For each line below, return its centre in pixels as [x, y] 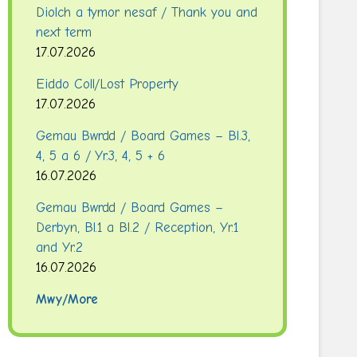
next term [63, 32]
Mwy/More [67, 299]
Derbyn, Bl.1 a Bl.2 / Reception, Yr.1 [137, 228]
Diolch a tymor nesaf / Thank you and [147, 12]
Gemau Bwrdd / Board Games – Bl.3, [143, 136]
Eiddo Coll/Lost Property [107, 84]
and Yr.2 [59, 247]
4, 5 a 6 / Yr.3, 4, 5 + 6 [100, 156]
